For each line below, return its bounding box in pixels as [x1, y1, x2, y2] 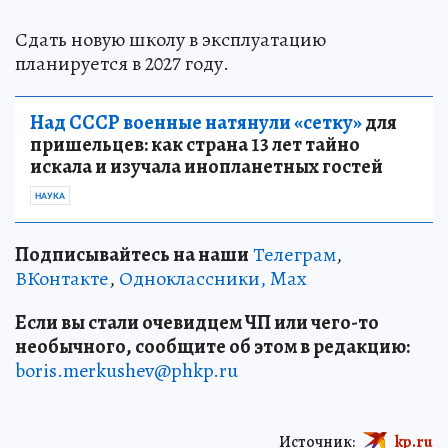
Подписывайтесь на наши [15, 240, 249, 268]
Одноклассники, [119, 264, 266, 292]
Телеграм [253, 240, 336, 268]
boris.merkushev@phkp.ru [15, 356, 238, 384]
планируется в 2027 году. [15, 49, 229, 77]
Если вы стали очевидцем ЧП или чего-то [15, 308, 379, 336]
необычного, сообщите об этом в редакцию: [15, 332, 410, 360]
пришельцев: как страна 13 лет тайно [30, 130, 360, 158]
